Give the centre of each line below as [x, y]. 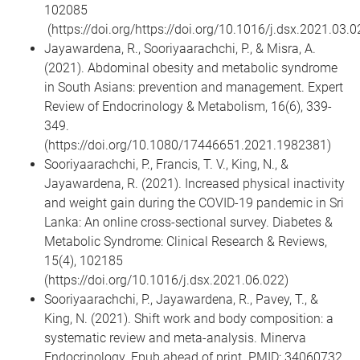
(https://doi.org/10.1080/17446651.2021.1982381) [188, 145]
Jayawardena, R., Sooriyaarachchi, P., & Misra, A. [180, 48]
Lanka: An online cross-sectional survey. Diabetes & [188, 222]
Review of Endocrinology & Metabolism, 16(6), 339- [188, 106]
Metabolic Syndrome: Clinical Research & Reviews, [186, 241]
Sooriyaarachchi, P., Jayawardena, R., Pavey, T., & [181, 299]
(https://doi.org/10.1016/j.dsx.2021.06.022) [166, 280]
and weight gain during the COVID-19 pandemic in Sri [194, 202]
